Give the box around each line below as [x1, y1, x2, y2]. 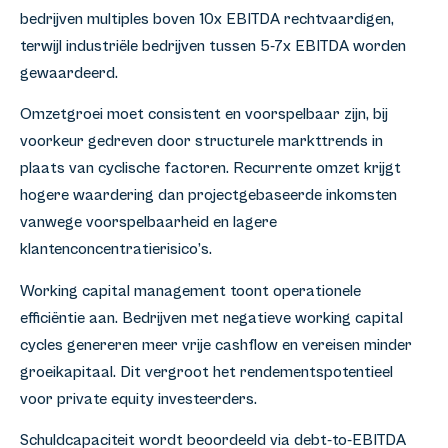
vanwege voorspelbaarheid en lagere [20, 213, 277, 232]
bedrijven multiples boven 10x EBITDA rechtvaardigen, [20, 10, 394, 29]
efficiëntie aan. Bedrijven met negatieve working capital [20, 308, 403, 327]
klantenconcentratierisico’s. [20, 240, 212, 259]
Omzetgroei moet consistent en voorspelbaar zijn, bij [20, 105, 388, 124]
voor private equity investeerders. [20, 389, 257, 408]
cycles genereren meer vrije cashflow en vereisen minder [20, 335, 412, 354]
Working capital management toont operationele [20, 281, 361, 300]
